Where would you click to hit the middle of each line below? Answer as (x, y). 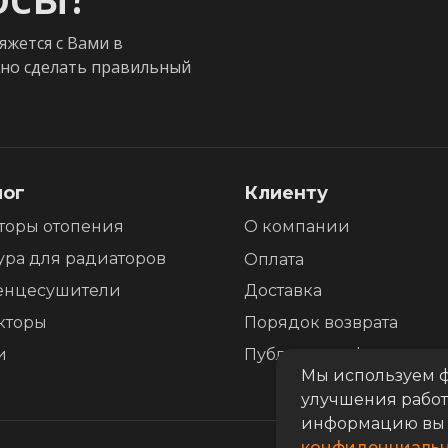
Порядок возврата (321, 323)
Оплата (274, 260)
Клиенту (286, 193)
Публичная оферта (323, 355)
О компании (297, 227)
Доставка (283, 291)
